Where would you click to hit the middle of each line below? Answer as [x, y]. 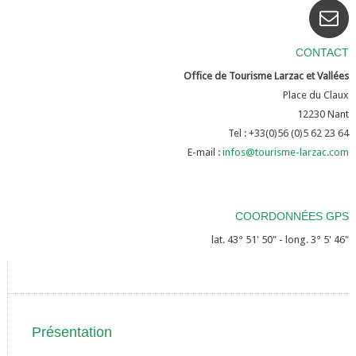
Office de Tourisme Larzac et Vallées [267, 76]
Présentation [72, 332]
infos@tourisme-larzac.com [286, 152]
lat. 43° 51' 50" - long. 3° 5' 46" [281, 240]
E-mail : [204, 152]
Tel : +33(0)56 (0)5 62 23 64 [289, 133]
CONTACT [323, 52]
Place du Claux [316, 95]
